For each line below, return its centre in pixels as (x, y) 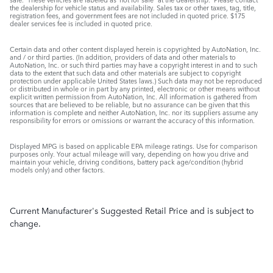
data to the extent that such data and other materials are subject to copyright (125, 73)
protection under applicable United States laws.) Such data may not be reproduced (136, 80)
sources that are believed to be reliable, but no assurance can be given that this (130, 104)
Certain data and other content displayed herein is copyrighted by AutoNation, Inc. (135, 49)
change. (25, 223)
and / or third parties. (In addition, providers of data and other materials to (123, 57)
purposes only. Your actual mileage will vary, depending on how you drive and (129, 154)
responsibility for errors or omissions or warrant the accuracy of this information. (132, 120)
